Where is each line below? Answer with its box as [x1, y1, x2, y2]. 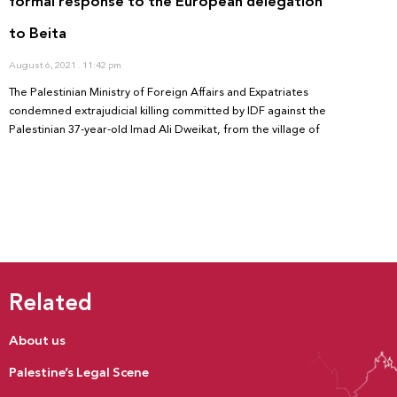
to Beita [9, 19, 66, 46]
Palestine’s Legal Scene [9, 360, 149, 384]
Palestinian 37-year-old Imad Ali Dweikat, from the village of [9, 119, 320, 139]
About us [9, 328, 66, 352]
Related [9, 282, 92, 323]
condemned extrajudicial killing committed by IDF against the [9, 100, 326, 121]
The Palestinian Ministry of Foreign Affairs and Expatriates [9, 82, 308, 102]
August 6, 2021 [9, 56, 78, 74]
